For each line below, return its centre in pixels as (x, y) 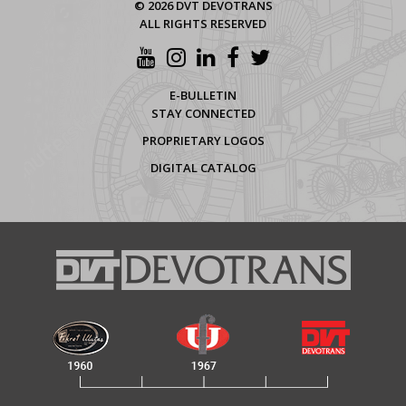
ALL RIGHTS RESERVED (203, 24)
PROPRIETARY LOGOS (203, 141)
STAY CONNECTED (203, 114)
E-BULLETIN (203, 96)
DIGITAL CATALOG (203, 168)
